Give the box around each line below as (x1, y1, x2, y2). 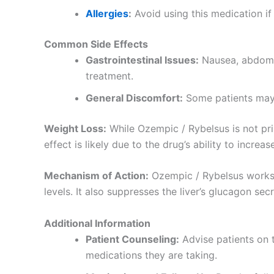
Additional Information (44, 217, 150, 229)
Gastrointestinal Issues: (86, 53, 199, 66)
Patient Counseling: (86, 232, 179, 245)
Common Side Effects (44, 37, 148, 50)
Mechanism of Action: (44, 169, 149, 182)
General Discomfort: (86, 91, 183, 104)
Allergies (86, 7, 128, 20)
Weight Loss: (44, 122, 106, 135)
